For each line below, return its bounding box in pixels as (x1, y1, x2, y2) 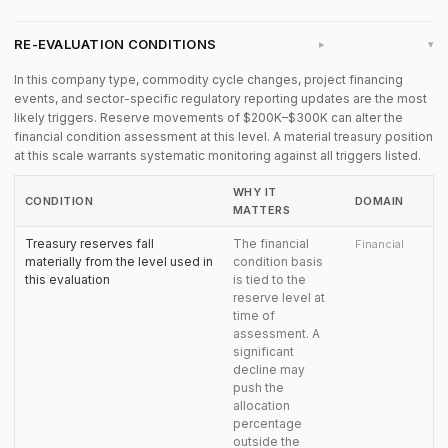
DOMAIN (355, 194, 404, 208)
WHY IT (233, 185, 277, 199)
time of (233, 308, 275, 323)
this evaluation (25, 272, 110, 287)
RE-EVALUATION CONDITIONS (14, 36, 217, 52)
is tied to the (233, 272, 306, 287)
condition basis (233, 254, 323, 269)
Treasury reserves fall (25, 236, 154, 251)
